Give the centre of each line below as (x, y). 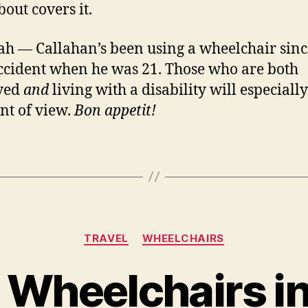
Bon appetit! (115, 111)
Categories (184, 232)
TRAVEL (106, 238)
